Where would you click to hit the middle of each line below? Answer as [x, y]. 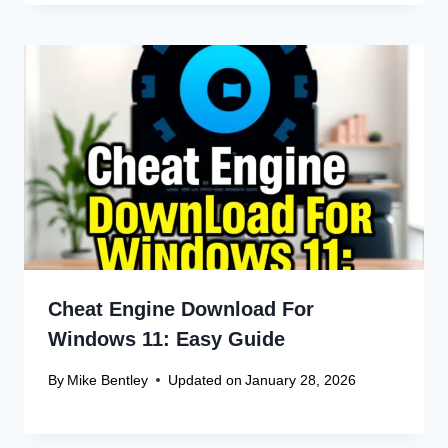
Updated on [205, 379]
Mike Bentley [108, 379]
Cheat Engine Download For [181, 309]
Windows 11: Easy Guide [166, 339]
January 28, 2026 [301, 379]
